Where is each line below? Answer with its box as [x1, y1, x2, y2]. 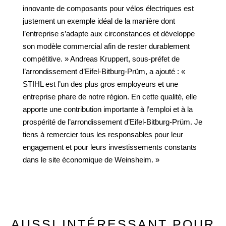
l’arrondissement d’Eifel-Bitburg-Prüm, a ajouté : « [23, 67, 185, 76]
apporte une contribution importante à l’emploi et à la [23, 105, 193, 114]
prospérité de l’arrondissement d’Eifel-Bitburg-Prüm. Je [23, 118, 202, 126]
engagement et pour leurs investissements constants [23, 143, 197, 151]
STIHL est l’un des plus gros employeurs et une [23, 80, 178, 88]
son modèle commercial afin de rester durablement [23, 42, 190, 50]
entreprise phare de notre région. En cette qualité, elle [23, 92, 197, 101]
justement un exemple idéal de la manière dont [23, 17, 175, 25]
